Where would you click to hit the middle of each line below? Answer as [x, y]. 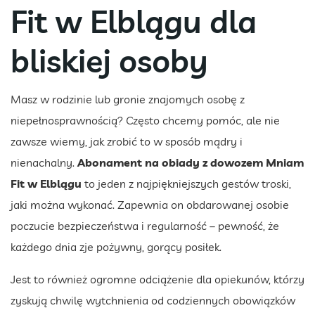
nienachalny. [44, 163]
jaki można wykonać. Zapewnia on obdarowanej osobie [150, 205]
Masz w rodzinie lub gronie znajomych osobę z [128, 99]
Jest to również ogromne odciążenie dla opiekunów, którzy [157, 279]
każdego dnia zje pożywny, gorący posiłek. [116, 247]
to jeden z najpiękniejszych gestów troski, [186, 184]
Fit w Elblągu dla [134, 21]
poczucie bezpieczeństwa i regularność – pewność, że [145, 226]
